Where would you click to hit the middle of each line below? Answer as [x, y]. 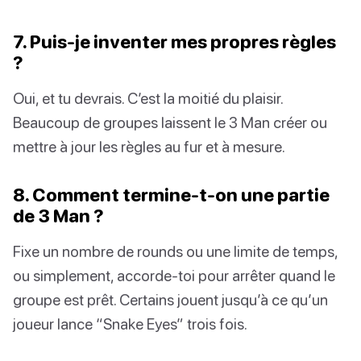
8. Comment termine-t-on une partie [171, 195]
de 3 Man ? [58, 216]
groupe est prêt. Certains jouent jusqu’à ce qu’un [170, 300]
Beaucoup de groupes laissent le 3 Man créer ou [170, 122]
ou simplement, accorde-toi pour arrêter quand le [174, 276]
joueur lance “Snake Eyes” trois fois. [130, 324]
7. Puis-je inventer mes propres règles [174, 42]
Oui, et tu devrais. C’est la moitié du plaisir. [148, 98]
